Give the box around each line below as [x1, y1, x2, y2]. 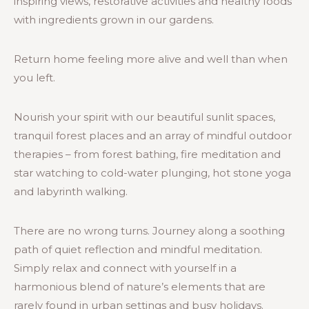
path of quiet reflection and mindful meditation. [14, 242, 262, 256]
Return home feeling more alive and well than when [14, 52, 288, 66]
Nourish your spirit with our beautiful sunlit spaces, [14, 110, 275, 123]
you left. [14, 70, 55, 84]
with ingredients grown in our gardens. [14, 12, 214, 26]
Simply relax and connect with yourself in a [14, 261, 237, 275]
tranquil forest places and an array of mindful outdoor [14, 128, 292, 142]
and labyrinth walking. [14, 184, 128, 198]
